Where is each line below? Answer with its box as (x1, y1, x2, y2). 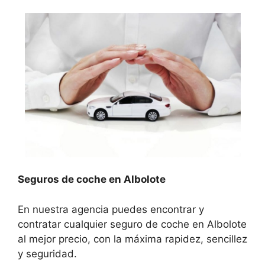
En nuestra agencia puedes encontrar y (18, 203, 204, 215)
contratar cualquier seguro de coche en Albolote (18, 218, 247, 230)
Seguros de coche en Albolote (18, 173, 166, 186)
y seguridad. (18, 247, 77, 260)
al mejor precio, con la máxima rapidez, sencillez (18, 232, 247, 245)
